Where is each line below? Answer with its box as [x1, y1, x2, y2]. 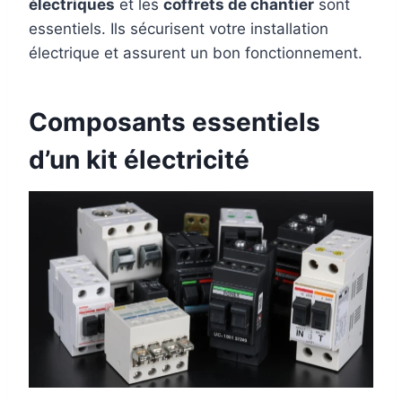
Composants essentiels [29, 107, 320, 137]
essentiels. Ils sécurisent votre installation [29, 20, 328, 38]
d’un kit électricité [29, 144, 249, 175]
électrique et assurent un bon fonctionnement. [29, 44, 363, 62]
